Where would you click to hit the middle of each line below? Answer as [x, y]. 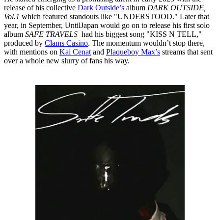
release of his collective [41, 8]
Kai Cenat [75, 52]
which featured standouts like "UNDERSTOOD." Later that [114, 17]
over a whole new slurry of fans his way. [68, 61]
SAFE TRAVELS [50, 34]
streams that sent [186, 52]
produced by [24, 43]
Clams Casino [66, 43]
